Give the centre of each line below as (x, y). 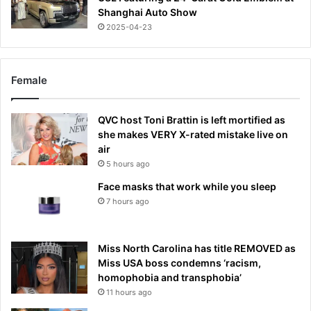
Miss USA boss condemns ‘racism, (179, 263)
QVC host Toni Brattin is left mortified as (192, 120)
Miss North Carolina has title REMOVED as (197, 249)
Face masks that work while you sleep (187, 187)
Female (29, 81)
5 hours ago (128, 164)
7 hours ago (128, 202)
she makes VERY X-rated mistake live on (193, 135)
